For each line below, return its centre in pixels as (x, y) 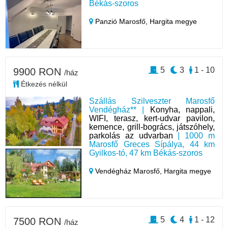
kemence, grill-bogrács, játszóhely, (152, 127)
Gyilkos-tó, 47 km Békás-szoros (146, 153)
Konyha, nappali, (182, 110)
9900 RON (39, 72)
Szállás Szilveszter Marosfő (152, 101)
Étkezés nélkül (43, 84)
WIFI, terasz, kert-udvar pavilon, (152, 119)
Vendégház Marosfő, (129, 171)
